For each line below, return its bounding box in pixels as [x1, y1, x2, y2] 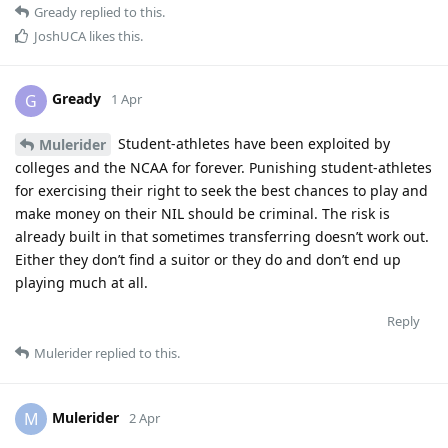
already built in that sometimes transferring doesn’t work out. [15, 227, 429, 247]
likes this [86, 26, 140, 45]
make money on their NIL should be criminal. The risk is [15, 204, 390, 224]
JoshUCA [34, 26, 86, 45]
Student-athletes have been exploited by [114, 133, 390, 153]
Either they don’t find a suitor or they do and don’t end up [15, 250, 401, 270]
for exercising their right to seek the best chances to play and [15, 181, 428, 201]
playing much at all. [15, 273, 148, 293]
